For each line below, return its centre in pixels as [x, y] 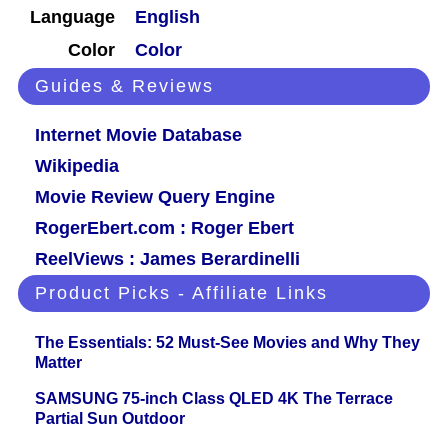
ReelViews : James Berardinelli [167, 259]
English [167, 17]
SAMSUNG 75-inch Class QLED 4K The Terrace [214, 399]
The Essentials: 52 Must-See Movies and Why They [227, 343]
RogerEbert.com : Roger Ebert [164, 228]
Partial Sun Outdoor [110, 419]
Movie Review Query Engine [155, 197]
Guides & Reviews [124, 86]
